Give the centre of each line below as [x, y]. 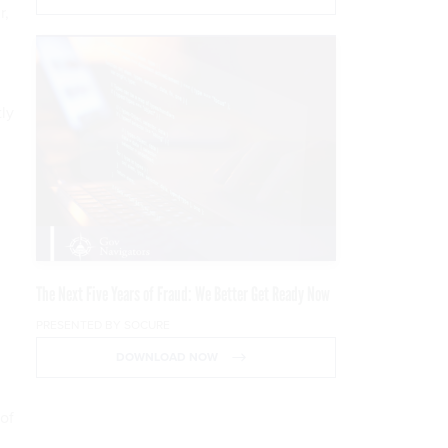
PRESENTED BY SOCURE [103, 324]
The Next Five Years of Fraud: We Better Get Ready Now [183, 293]
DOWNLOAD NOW [168, 356]
